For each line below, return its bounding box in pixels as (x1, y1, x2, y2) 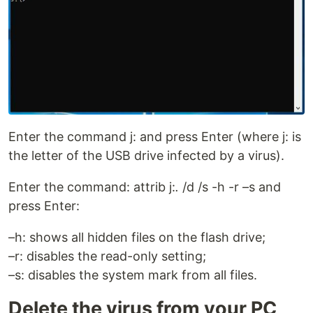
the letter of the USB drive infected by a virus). (8, 148, 284, 163)
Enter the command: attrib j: (8, 180, 175, 195)
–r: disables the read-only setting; (8, 249, 206, 264)
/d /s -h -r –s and (179, 180, 281, 195)
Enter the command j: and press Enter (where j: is (8, 129, 301, 145)
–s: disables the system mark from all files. (8, 268, 257, 283)
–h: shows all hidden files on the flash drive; (8, 230, 265, 245)
